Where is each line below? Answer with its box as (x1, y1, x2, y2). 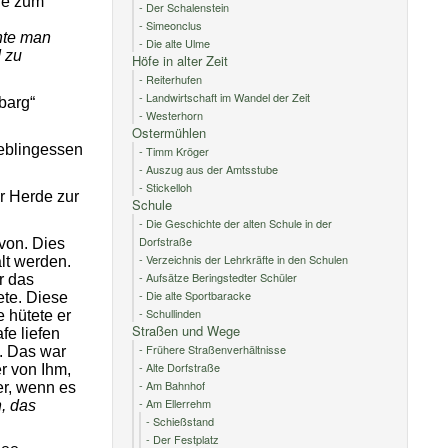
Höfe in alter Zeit (132, 51, 229, 70)
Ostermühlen (132, 123, 207, 142)
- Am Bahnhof (139, 377, 206, 393)
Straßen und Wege (132, 321, 241, 340)
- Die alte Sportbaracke (139, 287, 252, 303)
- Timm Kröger (139, 143, 210, 159)
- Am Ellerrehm (139, 395, 212, 411)
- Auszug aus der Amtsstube (139, 161, 279, 177)
